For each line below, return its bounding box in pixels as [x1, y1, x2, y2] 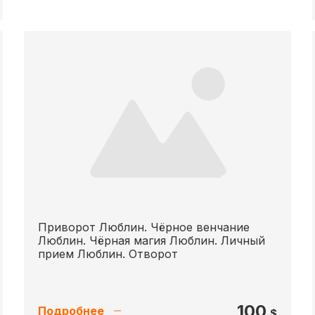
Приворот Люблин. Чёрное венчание [38, 220, 250, 234]
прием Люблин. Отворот [38, 247, 178, 261]
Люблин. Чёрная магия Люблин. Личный [38, 233, 265, 247]
